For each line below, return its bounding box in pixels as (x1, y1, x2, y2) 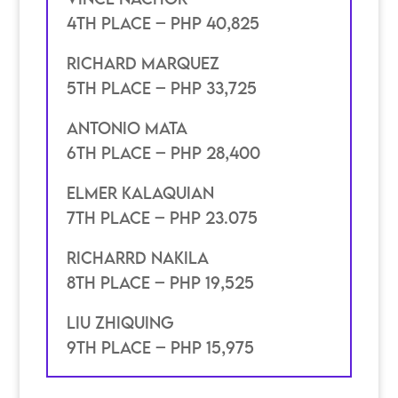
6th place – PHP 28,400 (66, 142, 260, 163)
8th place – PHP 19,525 (66, 272, 254, 292)
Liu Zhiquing (66, 312, 174, 332)
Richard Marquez (66, 52, 219, 73)
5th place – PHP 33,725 (66, 77, 257, 98)
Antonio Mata (66, 117, 187, 138)
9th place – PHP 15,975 (66, 337, 254, 357)
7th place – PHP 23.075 (66, 207, 258, 227)
